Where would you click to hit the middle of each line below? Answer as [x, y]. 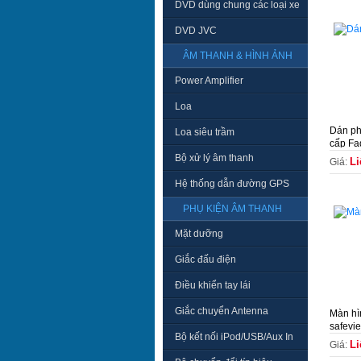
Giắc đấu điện [205, 259]
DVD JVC [196, 31]
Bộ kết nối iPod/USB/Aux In [234, 337]
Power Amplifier [209, 81]
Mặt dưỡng [199, 234]
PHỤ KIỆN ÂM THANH [232, 209]
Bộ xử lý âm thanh [214, 158]
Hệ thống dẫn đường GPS [232, 184]
